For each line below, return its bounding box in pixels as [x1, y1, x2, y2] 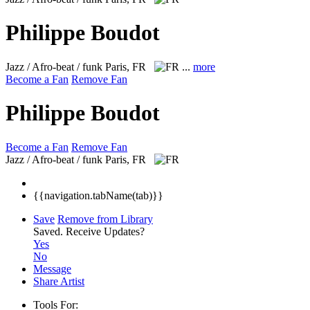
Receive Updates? [66, 225, 145, 237]
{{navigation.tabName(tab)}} [33, 189, 163, 201]
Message [33, 262, 71, 275]
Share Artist [33, 275, 84, 287]
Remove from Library [57, 212, 153, 225]
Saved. [33, 225, 66, 237]
